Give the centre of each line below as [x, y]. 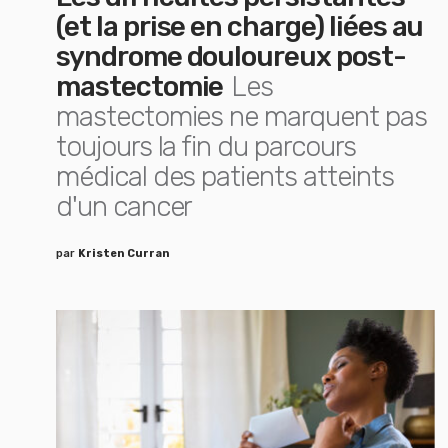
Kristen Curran [124, 253]
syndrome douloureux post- [231, 56]
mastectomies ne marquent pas [241, 116]
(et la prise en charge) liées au [240, 26]
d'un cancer [124, 206]
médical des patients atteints [225, 176]
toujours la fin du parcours [206, 146]
